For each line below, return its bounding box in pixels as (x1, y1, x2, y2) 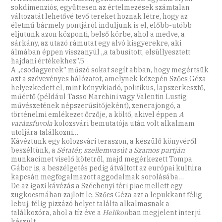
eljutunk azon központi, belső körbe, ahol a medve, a (11, 30, 185, 39)
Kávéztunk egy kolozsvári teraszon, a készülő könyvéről (11, 137, 197, 146)
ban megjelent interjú (128, 208, 202, 218)
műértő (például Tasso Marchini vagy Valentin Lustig (11, 92, 187, 102)
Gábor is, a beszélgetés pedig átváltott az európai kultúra (11, 164, 202, 173)
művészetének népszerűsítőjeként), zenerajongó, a (11, 101, 181, 111)
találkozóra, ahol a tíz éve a (11, 208, 103, 218)
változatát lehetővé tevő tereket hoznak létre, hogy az (11, 12, 188, 21)
